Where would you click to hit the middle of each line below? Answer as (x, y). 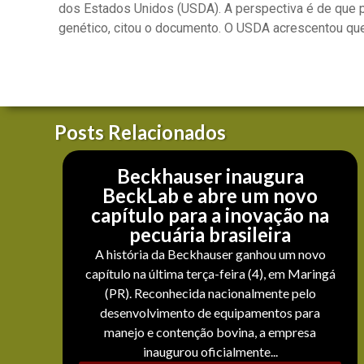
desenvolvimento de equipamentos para (210, 312)
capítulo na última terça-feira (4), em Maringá (210, 273)
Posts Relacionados (141, 132)
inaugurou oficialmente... (210, 351)
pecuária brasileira (210, 234)
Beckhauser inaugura (210, 175)
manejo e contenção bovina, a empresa (210, 331)
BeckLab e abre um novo (210, 195)
